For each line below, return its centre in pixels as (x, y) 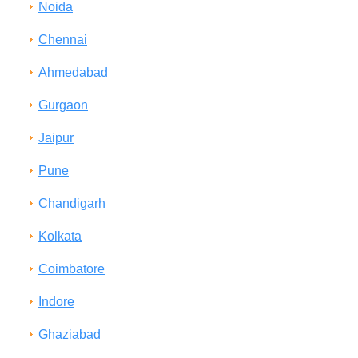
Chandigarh (72, 203)
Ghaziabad (70, 334)
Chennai (63, 40)
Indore (56, 302)
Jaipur (56, 138)
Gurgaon (63, 105)
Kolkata (60, 236)
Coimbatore (72, 269)
